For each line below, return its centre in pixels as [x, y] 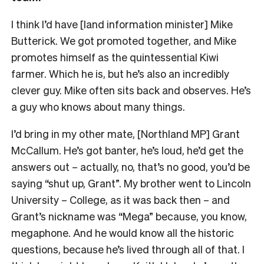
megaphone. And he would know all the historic [123, 232]
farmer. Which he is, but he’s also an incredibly [120, 73]
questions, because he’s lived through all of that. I [128, 249]
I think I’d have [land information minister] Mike [122, 24]
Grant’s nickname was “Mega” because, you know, [129, 216]
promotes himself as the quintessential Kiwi [115, 57]
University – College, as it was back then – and [121, 199]
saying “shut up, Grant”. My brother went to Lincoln [131, 183]
